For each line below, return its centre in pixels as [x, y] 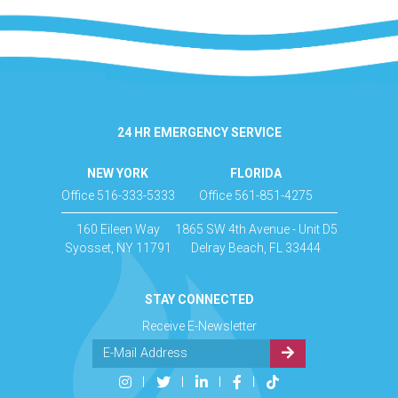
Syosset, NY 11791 [118, 247]
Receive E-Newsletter [199, 326]
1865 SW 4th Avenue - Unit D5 [256, 229]
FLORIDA [256, 173]
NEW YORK [118, 173]
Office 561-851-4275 [256, 195]
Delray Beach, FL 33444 [256, 247]
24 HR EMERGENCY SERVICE [199, 132]
